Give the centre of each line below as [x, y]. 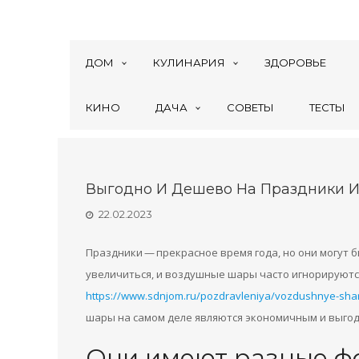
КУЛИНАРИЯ [189, 63]
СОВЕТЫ [250, 107]
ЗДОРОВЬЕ [295, 63]
